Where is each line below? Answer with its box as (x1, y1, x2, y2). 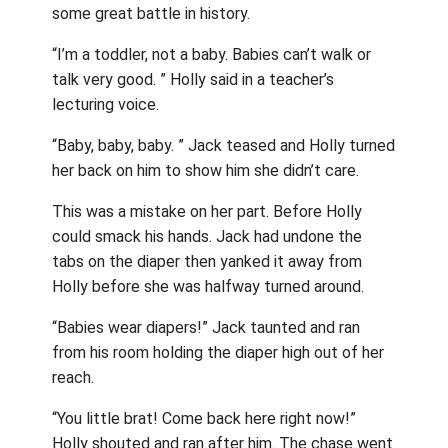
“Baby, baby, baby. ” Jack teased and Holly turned (52, 136, 396, 155)
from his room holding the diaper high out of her (52, 343, 385, 362)
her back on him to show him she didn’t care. (52, 161, 360, 180)
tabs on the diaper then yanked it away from (52, 252, 363, 271)
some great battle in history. (52, 4, 251, 23)
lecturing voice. (52, 95, 160, 114)
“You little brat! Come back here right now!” (52, 409, 357, 428)
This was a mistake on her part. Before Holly (52, 202, 363, 221)
